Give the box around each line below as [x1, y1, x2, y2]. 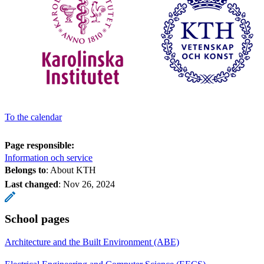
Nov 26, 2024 [63, 179, 115, 189]
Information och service [5, 152, 93, 163]
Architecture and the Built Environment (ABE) [5, 236, 179, 247]
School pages [5, 212, 70, 225]
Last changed [5, 179, 58, 189]
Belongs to [5, 164, 46, 175]
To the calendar [5, 111, 62, 122]
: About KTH [46, 164, 96, 175]
